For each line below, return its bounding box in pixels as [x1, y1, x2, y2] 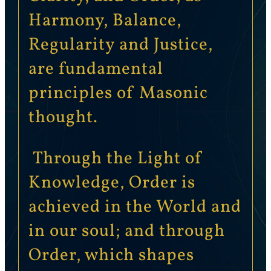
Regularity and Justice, [28, 33, 213, 57]
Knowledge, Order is [28, 171, 195, 196]
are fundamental [28, 57, 163, 82]
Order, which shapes [28, 244, 194, 269]
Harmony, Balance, [28, 8, 181, 33]
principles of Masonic [28, 81, 208, 106]
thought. [28, 105, 98, 130]
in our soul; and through [28, 220, 225, 244]
